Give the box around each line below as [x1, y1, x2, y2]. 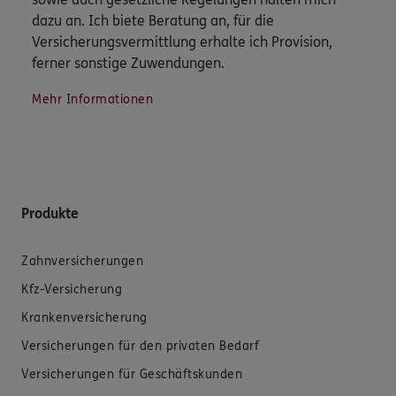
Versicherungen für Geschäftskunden [21, 367, 242, 383]
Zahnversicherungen [21, 254, 143, 270]
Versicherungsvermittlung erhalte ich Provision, [32, 34, 332, 51]
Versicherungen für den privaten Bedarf [21, 339, 259, 354]
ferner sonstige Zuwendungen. [32, 55, 225, 72]
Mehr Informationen [32, 92, 153, 108]
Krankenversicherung [21, 310, 148, 326]
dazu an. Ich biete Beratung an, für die [32, 12, 274, 30]
